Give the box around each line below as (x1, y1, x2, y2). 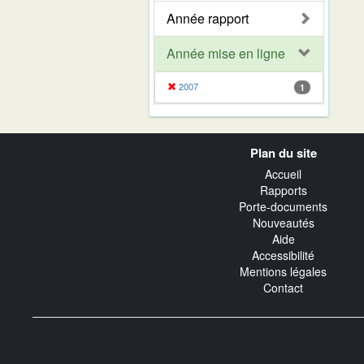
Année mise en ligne (167, 43, 285, 63)
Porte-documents (239, 198, 327, 215)
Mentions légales (240, 263, 327, 280)
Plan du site (249, 143, 317, 162)
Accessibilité (252, 247, 314, 264)
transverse (32, 147, 108, 166)
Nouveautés (252, 214, 314, 232)
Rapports (259, 182, 307, 199)
